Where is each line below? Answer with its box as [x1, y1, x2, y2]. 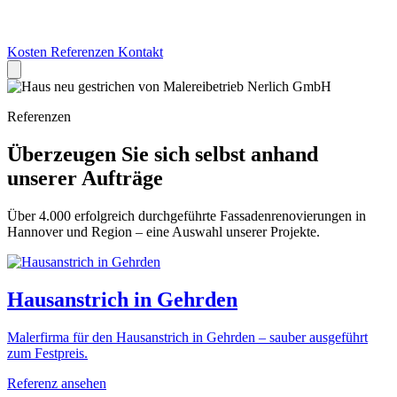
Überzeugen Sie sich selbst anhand [7, 142, 318, 166]
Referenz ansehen [7, 375, 106, 391]
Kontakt [118, 44, 163, 59]
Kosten [7, 44, 51, 59]
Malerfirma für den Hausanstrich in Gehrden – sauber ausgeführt [7, 329, 368, 345]
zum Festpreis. [7, 345, 88, 361]
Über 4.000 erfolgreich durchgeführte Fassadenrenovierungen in [7, 207, 366, 223]
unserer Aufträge [7, 166, 163, 190]
